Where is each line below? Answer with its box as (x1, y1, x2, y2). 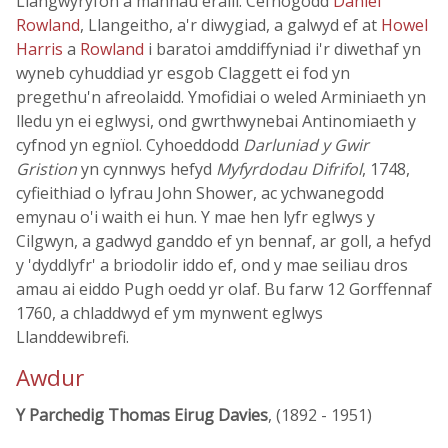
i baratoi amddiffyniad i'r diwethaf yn (148, 38, 421, 60)
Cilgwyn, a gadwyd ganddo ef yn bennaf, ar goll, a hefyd (16, 230, 431, 252)
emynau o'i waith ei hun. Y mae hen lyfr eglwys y (16, 206, 375, 228)
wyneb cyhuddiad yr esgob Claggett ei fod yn (16, 62, 350, 84)
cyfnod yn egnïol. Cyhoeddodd (16, 134, 243, 156)
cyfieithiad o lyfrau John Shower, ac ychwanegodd (16, 182, 384, 204)
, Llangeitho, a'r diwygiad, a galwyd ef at (80, 14, 381, 36)
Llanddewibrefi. (16, 326, 129, 348)
